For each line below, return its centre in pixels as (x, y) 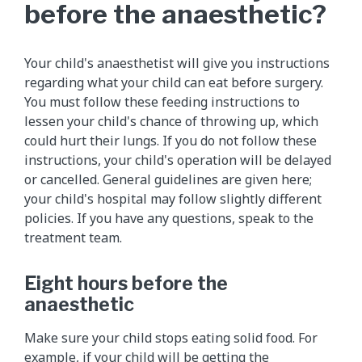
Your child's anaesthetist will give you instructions (177, 63)
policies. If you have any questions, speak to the (169, 218)
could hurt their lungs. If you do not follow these (170, 140)
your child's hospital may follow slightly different (173, 198)
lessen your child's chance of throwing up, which (171, 121)
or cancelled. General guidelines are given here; (168, 179)
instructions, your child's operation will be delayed (178, 160)
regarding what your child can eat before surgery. (174, 82)
